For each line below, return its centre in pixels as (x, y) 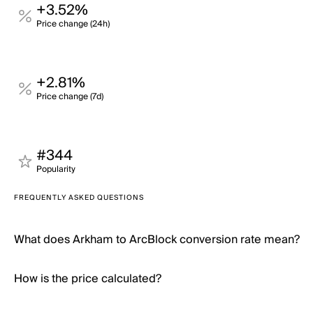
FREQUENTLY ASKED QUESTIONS (79, 198)
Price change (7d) (70, 97)
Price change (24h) (73, 24)
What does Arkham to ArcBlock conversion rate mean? (157, 240)
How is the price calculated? (88, 279)
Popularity (56, 169)
